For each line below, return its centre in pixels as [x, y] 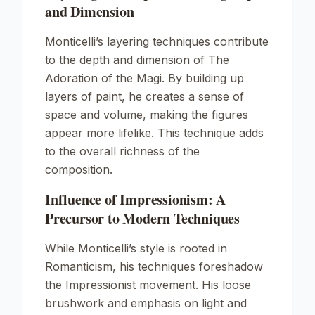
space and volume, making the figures [147, 115]
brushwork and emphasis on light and [146, 303]
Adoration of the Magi [103, 78]
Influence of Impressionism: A [136, 199]
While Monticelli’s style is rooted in [136, 248]
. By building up [203, 78]
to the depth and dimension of [127, 60]
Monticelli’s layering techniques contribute [157, 41]
